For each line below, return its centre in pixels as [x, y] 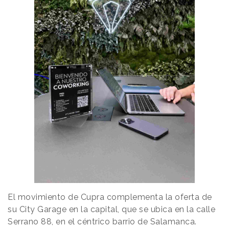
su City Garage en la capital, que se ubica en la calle [111, 210]
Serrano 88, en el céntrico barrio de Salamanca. [102, 222]
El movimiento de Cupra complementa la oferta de [110, 197]
